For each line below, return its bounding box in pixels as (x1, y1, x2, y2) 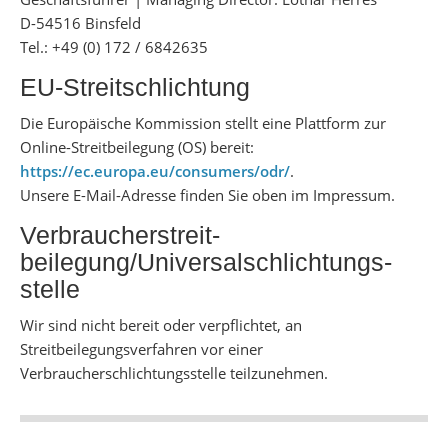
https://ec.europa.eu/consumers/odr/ (20, 161, 290, 181)
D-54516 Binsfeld (20, 13, 141, 33)
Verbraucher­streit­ (20, 221, 220, 249)
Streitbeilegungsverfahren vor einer (20, 339, 263, 359)
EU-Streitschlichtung (20, 73, 250, 101)
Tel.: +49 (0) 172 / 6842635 (20, 37, 208, 57)
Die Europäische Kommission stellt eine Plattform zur (20, 113, 386, 133)
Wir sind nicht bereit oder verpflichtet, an (20, 315, 302, 335)
